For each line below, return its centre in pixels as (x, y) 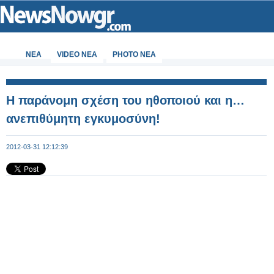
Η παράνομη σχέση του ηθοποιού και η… (125, 100)
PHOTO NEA (134, 54)
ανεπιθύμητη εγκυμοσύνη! (83, 119)
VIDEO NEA (77, 54)
